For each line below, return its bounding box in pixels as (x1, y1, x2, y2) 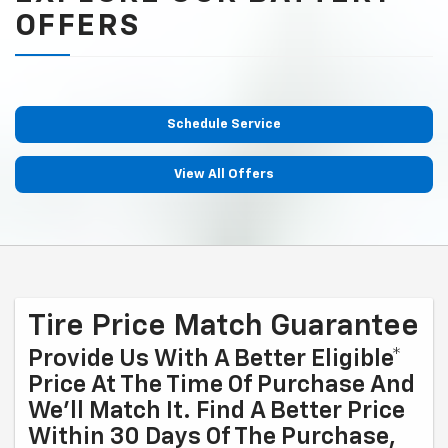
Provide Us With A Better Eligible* (28, 347, 402, 372)
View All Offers (174, 168, 274, 182)
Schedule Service (167, 118, 281, 132)
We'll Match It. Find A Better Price (28, 399, 405, 424)
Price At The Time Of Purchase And (28, 373, 415, 398)
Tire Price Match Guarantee (28, 312, 419, 343)
